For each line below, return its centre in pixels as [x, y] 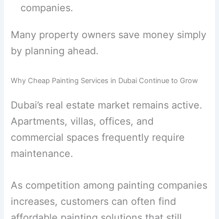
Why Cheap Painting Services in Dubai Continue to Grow [105, 80]
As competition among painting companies [109, 185]
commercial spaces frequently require [98, 137]
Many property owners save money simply [109, 34]
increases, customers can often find [94, 201]
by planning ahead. [55, 51]
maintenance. [42, 153]
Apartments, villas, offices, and [82, 121]
